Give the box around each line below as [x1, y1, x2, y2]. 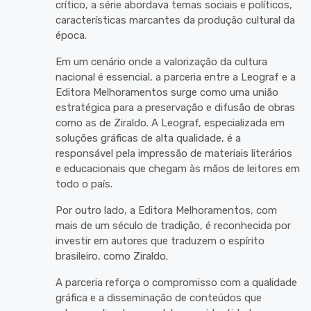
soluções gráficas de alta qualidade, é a [56, 132, 241, 144]
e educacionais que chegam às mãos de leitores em [56, 162, 300, 175]
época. [56, 29, 87, 42]
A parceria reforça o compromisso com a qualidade [56, 276, 297, 289]
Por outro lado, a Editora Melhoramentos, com [56, 204, 277, 217]
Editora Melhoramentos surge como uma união [56, 86, 278, 99]
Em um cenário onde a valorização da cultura [56, 56, 267, 68]
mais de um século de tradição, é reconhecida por [56, 219, 291, 232]
